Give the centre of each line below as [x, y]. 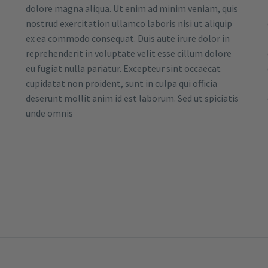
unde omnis [49, 113]
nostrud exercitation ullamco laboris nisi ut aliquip [129, 24]
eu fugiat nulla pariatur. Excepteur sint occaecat [123, 68]
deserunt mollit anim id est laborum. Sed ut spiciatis [132, 98]
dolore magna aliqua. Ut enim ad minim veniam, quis [132, 9]
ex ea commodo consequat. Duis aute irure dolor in [128, 39]
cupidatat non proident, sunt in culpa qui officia [121, 83]
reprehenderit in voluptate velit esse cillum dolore [129, 54]
